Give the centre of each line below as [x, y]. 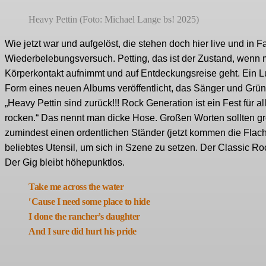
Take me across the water [76, 187]
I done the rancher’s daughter [84, 217]
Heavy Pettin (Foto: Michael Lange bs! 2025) [114, 20]
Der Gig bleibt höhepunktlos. [65, 163]
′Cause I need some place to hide [89, 202]
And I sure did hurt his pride [83, 232]
